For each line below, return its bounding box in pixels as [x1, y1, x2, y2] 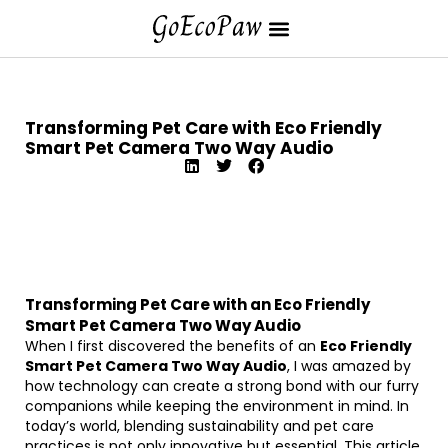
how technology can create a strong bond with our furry [25, 376, 419, 396]
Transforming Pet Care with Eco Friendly [25, 116, 382, 140]
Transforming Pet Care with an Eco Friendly [25, 294, 370, 315]
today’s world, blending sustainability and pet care [25, 416, 374, 436]
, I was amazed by [287, 356, 411, 376]
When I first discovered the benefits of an [25, 336, 320, 356]
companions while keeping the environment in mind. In [25, 396, 409, 416]
